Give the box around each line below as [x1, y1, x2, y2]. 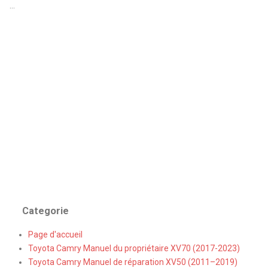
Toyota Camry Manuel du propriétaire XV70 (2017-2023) [28, 243, 240, 253]
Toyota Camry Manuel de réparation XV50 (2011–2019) [28, 257, 238, 267]
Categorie [22, 205, 69, 217]
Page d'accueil [28, 229, 83, 239]
